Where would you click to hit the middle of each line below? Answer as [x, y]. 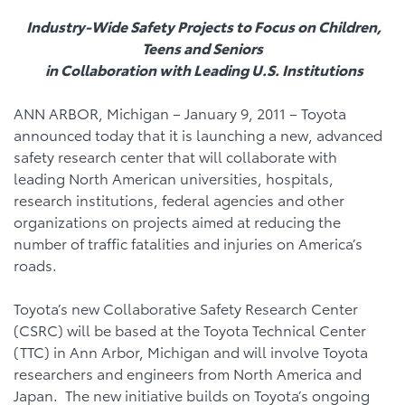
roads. [37, 264]
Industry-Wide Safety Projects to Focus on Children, [202, 26]
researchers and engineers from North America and [188, 373]
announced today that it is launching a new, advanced [198, 134]
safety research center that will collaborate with [175, 156]
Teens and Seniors [202, 47]
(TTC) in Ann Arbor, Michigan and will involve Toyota [191, 351]
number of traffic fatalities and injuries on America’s [188, 243]
